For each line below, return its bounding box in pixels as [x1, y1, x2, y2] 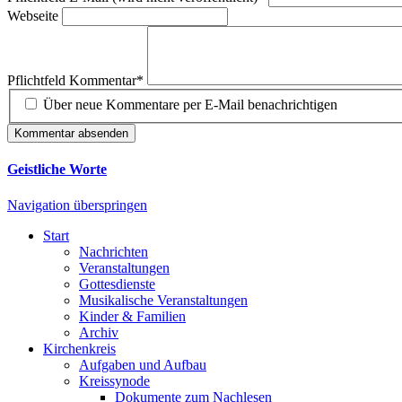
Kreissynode [79, 372, 150, 389]
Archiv [79, 324, 118, 340]
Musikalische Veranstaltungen [79, 292, 248, 308]
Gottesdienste [79, 275, 155, 292]
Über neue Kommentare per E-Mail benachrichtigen [43, 97, 337, 113]
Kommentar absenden [14, 127, 128, 141]
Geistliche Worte [7, 162, 107, 178]
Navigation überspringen [7, 197, 147, 213]
